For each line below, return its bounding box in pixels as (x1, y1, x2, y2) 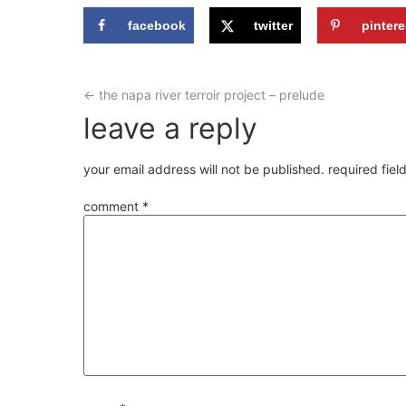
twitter (254, 18, 294, 33)
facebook (128, 18, 186, 33)
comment (83, 198, 142, 215)
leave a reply (83, 111, 257, 146)
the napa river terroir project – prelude (95, 87, 324, 102)
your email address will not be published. (83, 161, 324, 177)
